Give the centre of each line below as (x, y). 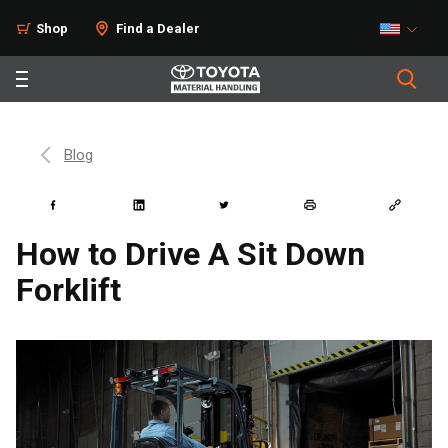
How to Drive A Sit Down (190, 254)
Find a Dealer (158, 28)
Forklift (68, 290)
